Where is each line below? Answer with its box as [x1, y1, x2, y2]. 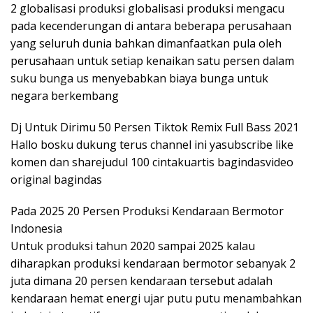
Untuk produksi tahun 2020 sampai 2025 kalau [10, 238, 255, 254]
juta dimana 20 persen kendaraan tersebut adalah [10, 272, 272, 289]
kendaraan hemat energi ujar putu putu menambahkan [10, 290, 302, 306]
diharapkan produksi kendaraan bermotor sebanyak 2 [10, 255, 296, 271]
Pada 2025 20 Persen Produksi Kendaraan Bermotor [10, 203, 284, 219]
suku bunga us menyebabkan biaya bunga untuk [10, 70, 268, 86]
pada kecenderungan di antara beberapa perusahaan [10, 17, 291, 34]
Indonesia [10, 220, 62, 236]
